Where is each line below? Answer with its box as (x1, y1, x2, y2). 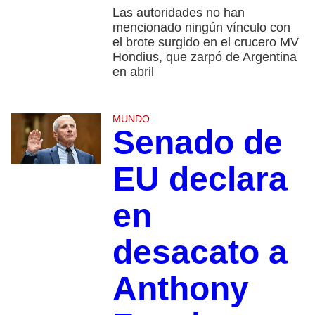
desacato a (112, 233, 288, 271)
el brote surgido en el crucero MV (112, 35, 299, 50)
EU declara (112, 160, 288, 198)
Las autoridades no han (112, 6, 245, 20)
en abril (112, 65, 154, 79)
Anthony (112, 270, 249, 308)
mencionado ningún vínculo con (112, 20, 290, 35)
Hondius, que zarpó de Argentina (112, 50, 297, 65)
